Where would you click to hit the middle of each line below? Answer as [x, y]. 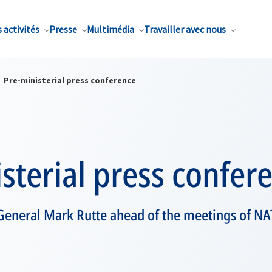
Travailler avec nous [185, 29]
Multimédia [110, 29]
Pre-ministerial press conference [70, 80]
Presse [63, 29]
